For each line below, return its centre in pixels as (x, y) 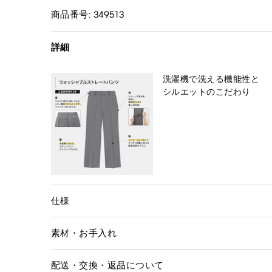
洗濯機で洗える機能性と (211, 79)
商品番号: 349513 (88, 14)
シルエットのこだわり (207, 92)
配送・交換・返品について (107, 265)
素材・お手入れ (84, 233)
